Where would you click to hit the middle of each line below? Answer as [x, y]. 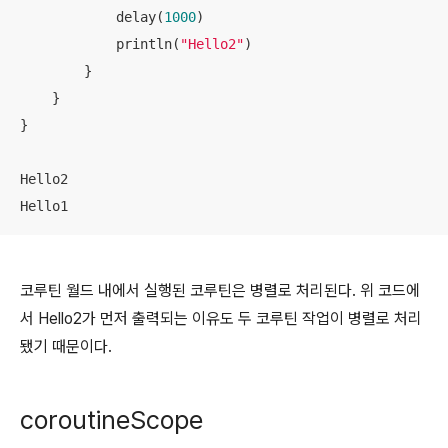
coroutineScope [111, 419]
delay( [92, 17]
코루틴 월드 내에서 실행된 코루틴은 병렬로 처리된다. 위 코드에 [220, 290]
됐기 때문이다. [66, 346]
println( [100, 44]
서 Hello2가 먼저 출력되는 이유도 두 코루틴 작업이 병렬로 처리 [221, 318]
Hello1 [44, 206]
